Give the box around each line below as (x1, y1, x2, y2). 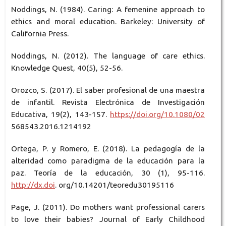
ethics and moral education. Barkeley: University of (11, 17, 205, 26)
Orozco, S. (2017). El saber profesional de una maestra (11, 86, 205, 95)
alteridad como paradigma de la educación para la (11, 156, 205, 165)
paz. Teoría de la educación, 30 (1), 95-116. (11, 168, 205, 178)
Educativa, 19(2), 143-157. (11, 110, 110, 119)
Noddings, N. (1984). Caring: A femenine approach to (11, 5, 205, 14)
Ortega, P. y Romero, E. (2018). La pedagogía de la (11, 144, 205, 153)
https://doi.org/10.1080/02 (110, 110, 205, 119)
